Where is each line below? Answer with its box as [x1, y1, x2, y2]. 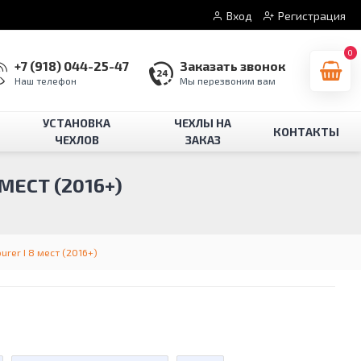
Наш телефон [15, 75, 77, 86]
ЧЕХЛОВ [54, 133, 99, 147]
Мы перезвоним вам [180, 75, 276, 86]
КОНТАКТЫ [273, 124, 339, 139]
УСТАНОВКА [43, 116, 111, 130]
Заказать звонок [180, 58, 285, 73]
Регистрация [278, 8, 346, 23]
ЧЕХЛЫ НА [174, 116, 232, 130]
